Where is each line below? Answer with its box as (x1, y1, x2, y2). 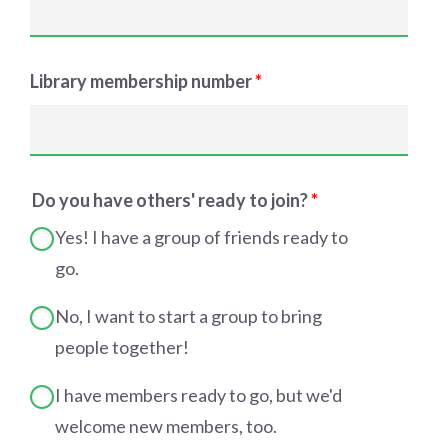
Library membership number (30, 70, 255, 92)
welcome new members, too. (55, 415, 277, 437)
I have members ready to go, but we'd (55, 384, 342, 406)
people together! (55, 336, 189, 358)
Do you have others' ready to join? (32, 189, 311, 211)
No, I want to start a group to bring (55, 305, 322, 327)
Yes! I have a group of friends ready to (55, 226, 348, 248)
